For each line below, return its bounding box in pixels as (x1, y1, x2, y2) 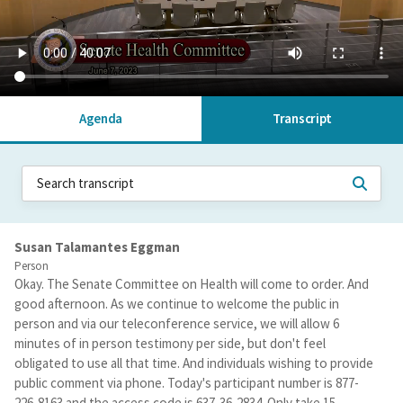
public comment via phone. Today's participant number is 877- (14, 374, 359, 391)
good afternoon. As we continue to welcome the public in (14, 295, 339, 312)
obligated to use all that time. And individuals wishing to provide (14, 354, 373, 372)
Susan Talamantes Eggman (14, 238, 180, 255)
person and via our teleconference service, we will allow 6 (14, 315, 339, 332)
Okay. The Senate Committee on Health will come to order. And (14, 275, 369, 292)
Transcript (273, 110, 332, 127)
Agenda (78, 110, 123, 127)
